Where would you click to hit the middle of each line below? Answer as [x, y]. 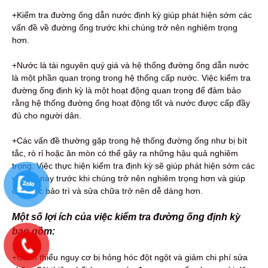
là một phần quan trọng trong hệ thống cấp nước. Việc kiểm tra [131, 77]
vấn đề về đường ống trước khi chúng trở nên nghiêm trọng [125, 27]
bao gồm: [33, 231]
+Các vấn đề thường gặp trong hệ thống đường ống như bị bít [130, 140]
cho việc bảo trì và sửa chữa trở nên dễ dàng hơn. [107, 191]
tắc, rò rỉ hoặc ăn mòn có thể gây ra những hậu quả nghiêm [125, 153]
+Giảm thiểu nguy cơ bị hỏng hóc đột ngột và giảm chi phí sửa [130, 257]
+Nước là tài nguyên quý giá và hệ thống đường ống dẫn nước [130, 65]
